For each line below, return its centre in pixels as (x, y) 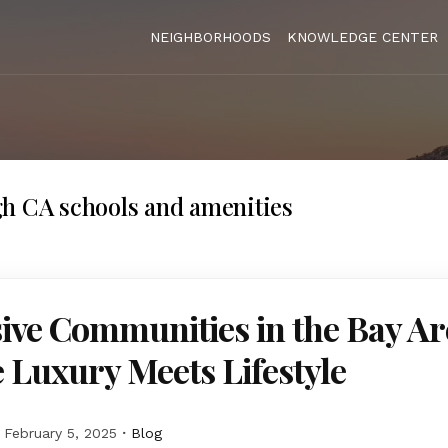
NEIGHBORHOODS (210, 37)
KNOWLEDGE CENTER (362, 37)
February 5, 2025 (60, 433)
